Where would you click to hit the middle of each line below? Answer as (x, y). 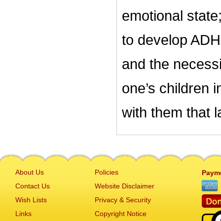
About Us (30, 172)
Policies (107, 172)
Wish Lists (31, 200)
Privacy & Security (123, 200)
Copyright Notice (121, 214)
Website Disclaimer (125, 186)
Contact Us (33, 186)
